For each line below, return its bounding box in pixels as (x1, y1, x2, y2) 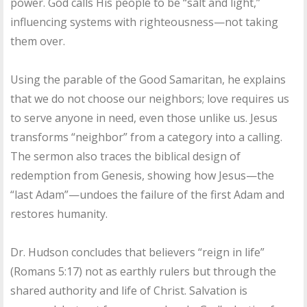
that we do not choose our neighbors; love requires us (10, 91, 289, 107)
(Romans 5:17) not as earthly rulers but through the (10, 264, 276, 280)
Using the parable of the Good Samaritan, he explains (10, 72, 286, 88)
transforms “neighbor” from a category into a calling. (10, 130, 282, 145)
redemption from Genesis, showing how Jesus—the (10, 168, 274, 184)
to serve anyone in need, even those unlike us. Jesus (10, 110, 278, 126)
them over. (10, 34, 65, 49)
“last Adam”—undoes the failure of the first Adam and (10, 187, 284, 203)
